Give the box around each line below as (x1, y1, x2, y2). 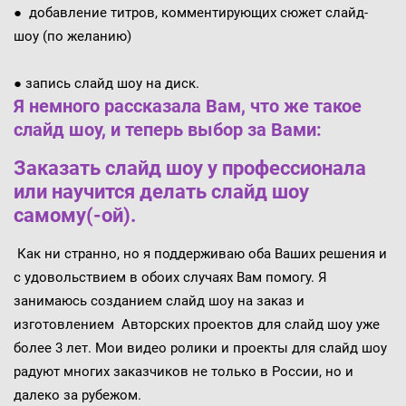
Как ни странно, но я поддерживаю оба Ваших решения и (13, 245, 387, 262)
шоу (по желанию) (13, 28, 131, 45)
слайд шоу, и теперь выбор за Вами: (13, 120, 326, 141)
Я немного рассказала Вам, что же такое (13, 96, 362, 118)
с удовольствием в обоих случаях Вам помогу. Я (13, 268, 327, 285)
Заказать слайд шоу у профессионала (13, 156, 366, 180)
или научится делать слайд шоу (13, 179, 309, 204)
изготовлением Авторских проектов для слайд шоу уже (13, 315, 380, 333)
